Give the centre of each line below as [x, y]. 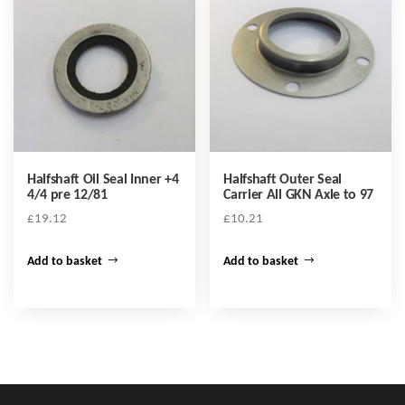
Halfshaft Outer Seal [283, 180]
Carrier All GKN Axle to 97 [299, 196]
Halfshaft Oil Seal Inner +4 [103, 180]
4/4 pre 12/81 [67, 196]
